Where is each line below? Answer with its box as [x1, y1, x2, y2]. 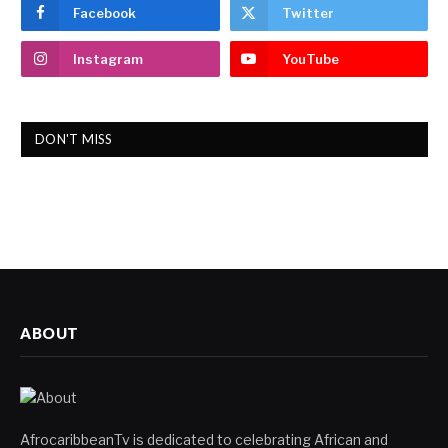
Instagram [73, 50, 143, 67]
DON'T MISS [35, 130, 113, 147]
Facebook [73, 4, 136, 21]
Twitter [281, 4, 334, 21]
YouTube [281, 50, 339, 67]
